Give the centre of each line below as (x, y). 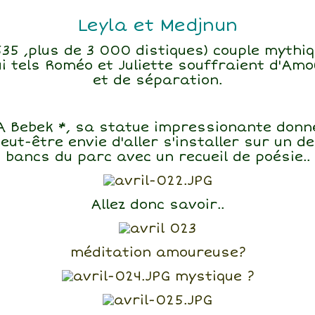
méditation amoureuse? (157, 253)
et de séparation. (157, 81)
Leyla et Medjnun (157, 26)
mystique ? (212, 277)
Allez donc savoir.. (157, 205)
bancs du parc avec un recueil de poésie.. (157, 157)
